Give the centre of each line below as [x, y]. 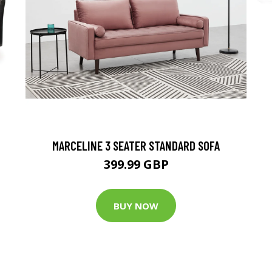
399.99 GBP [136, 164]
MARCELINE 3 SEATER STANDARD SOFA [136, 145]
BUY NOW [136, 206]
